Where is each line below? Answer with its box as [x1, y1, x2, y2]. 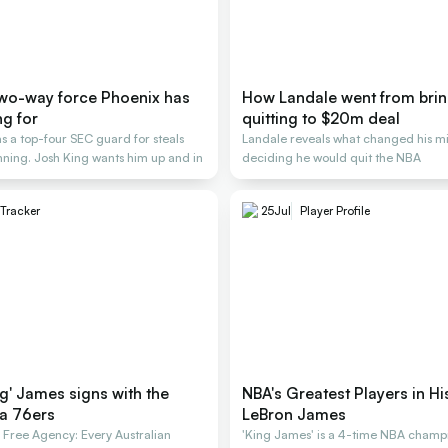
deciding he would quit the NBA [241, 150, 421, 166]
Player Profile [299, 203, 370, 219]
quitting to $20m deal [241, 108, 400, 129]
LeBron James [241, 404, 346, 425]
